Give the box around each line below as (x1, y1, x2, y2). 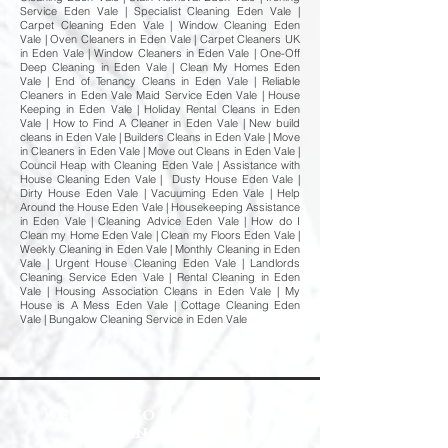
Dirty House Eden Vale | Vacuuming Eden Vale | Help (20, 186, 300, 200)
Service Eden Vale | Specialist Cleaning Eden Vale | (20, 4, 300, 18)
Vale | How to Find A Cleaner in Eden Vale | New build (20, 116, 300, 130)
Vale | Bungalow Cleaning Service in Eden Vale (20, 312, 259, 326)
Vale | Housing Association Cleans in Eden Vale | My (20, 284, 300, 298)
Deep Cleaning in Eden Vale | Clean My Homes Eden (20, 60, 300, 74)
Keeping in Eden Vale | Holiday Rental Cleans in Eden (20, 102, 300, 116)
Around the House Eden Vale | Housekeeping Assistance (20, 200, 300, 214)
